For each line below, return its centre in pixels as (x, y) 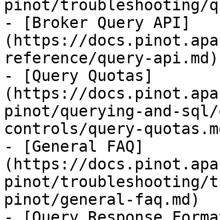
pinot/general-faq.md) (102, 199)
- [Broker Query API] (97, 23)
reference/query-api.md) (111, 58)
